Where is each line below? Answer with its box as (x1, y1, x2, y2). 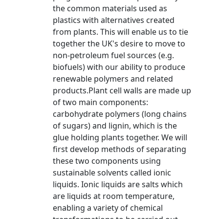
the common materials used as (53, 3, 167, 14)
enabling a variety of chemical (53, 202, 163, 213)
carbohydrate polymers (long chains (53, 109, 187, 119)
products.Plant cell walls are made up (53, 85, 191, 96)
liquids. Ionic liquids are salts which (53, 179, 183, 190)
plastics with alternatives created (53, 15, 175, 25)
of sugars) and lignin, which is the (53, 120, 177, 131)
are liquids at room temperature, (53, 191, 175, 201)
